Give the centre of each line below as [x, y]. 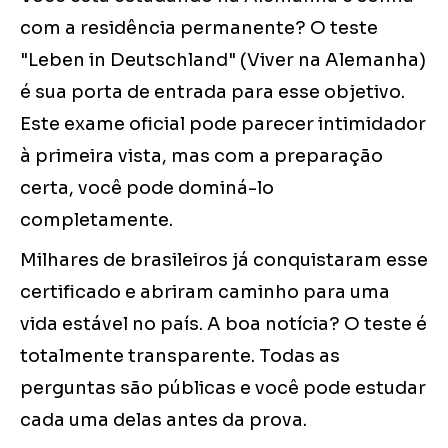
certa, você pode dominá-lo [147, 188]
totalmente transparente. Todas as [180, 356]
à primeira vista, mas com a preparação [201, 156]
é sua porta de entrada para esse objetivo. [212, 92]
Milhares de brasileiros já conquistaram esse [224, 260]
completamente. [96, 220]
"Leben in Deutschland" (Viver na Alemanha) [223, 60]
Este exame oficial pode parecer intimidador [223, 124]
